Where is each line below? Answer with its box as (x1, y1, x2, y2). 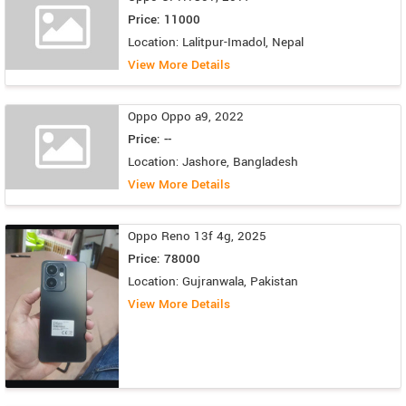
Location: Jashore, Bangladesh (128, 152, 298, 170)
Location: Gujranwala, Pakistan (128, 272, 298, 290)
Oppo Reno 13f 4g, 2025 (128, 227, 266, 245)
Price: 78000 (128, 249, 200, 267)
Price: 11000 (128, 10, 200, 28)
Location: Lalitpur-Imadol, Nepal (128, 33, 304, 51)
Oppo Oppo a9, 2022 (128, 107, 244, 125)
